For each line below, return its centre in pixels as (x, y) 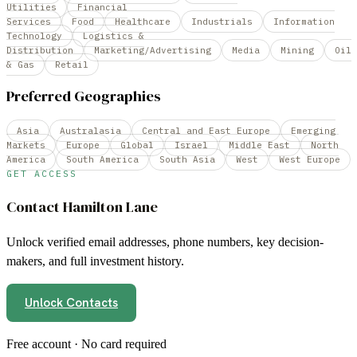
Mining (297, 50)
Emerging (313, 130)
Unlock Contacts (71, 303)
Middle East (259, 145)
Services (29, 21)
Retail (72, 64)
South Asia (187, 159)
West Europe (310, 159)
